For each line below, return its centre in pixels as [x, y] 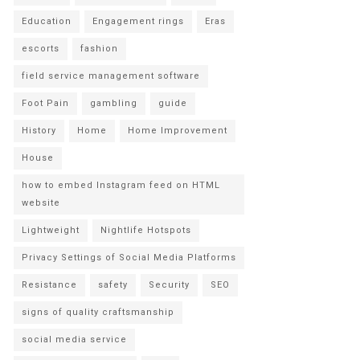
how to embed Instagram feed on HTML [121, 185]
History [39, 131]
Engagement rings [138, 21]
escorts [41, 49]
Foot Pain [45, 103]
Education [47, 21]
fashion [99, 49]
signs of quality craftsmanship [98, 312]
